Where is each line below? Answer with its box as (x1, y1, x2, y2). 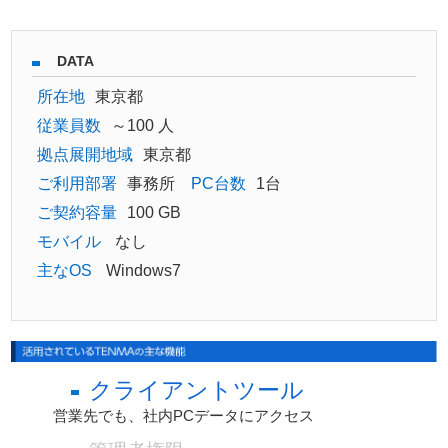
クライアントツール (89, 378, 305, 404)
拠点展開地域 (37, 145, 134, 163)
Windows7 (102, 261, 182, 279)
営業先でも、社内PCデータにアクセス (53, 408, 315, 425)
